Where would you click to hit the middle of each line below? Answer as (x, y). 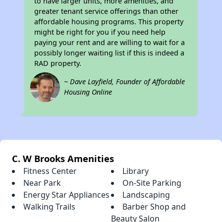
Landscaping (146, 195)
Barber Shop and (154, 207)
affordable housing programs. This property (109, 22)
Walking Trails (49, 207)
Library (136, 171)
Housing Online (88, 92)
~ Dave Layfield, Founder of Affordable (125, 82)
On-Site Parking (152, 183)
